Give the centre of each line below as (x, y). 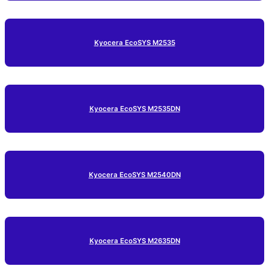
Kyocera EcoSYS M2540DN (134, 174)
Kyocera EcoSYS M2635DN (134, 240)
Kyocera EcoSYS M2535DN (134, 108)
